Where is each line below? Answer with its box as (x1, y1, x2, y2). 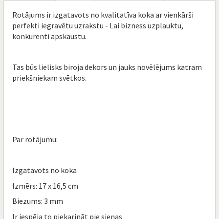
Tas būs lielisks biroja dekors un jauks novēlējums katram (12, 62, 202, 72)
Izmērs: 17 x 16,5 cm (12, 180, 78, 191)
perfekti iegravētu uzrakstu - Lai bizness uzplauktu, (12, 21, 183, 30)
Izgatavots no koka (12, 165, 77, 175)
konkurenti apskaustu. (12, 31, 87, 41)
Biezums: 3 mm (12, 196, 63, 206)
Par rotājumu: (12, 134, 58, 144)
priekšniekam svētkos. (12, 73, 87, 83)
